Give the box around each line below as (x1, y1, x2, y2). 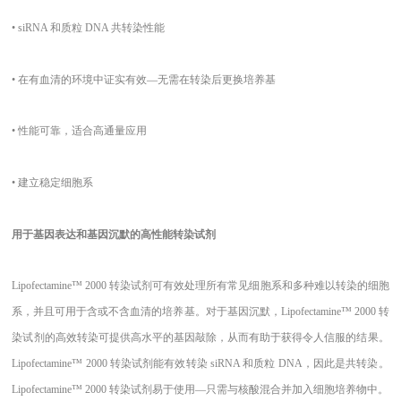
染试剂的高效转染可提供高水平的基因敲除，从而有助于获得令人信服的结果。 (12, 331, 389, 345)
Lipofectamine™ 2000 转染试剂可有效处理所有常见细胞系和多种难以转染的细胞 (12, 279, 389, 293)
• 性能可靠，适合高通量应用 (12, 124, 148, 138)
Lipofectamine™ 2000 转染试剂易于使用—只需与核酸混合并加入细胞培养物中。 (12, 383, 389, 397)
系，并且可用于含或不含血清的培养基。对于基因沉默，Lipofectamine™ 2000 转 (12, 305, 389, 319)
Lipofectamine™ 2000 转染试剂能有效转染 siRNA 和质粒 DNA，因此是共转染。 (12, 357, 389, 371)
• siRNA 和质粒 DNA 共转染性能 (12, 21, 166, 35)
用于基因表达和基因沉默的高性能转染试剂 (12, 227, 217, 241)
